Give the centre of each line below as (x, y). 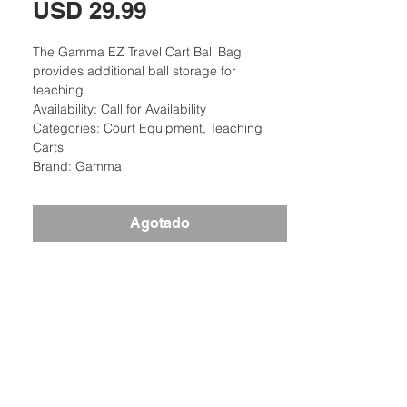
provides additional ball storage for (134, 71)
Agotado (160, 223)
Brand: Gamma (77, 167)
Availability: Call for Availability (119, 109)
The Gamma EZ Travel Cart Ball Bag (137, 52)
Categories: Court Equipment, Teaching (148, 129)
